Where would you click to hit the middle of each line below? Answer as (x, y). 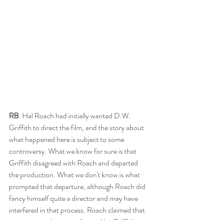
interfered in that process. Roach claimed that (78, 210)
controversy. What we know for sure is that (73, 151)
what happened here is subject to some (67, 139)
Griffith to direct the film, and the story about (77, 127)
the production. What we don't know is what (75, 174)
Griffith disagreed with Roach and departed (74, 163)
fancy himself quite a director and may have (74, 198)
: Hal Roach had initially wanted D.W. (75, 115)
